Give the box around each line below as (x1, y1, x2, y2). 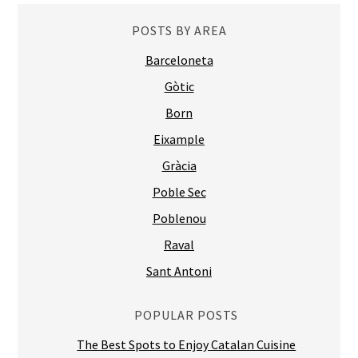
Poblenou (152, 209, 206, 226)
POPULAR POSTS (134, 306, 239, 323)
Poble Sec (152, 183, 206, 200)
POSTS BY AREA (131, 22, 227, 38)
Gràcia (161, 157, 197, 173)
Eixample (153, 130, 205, 147)
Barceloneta (145, 51, 213, 68)
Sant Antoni (146, 262, 212, 279)
